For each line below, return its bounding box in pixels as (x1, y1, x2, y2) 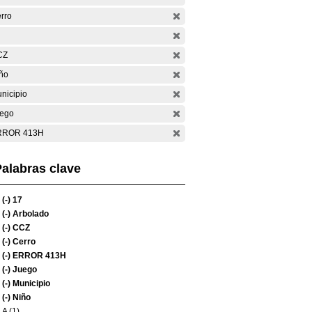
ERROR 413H (10, 251, 66, 260)
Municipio (10, 279, 50, 288)
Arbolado (10, 209, 49, 219)
